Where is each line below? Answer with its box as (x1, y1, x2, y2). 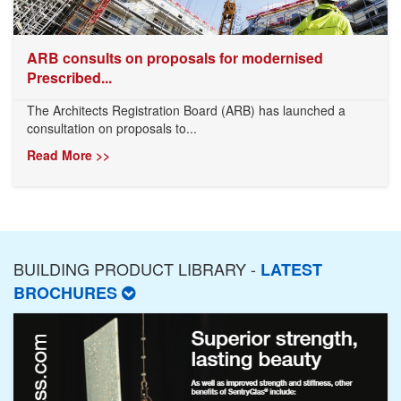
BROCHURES (13, 281, 122, 305)
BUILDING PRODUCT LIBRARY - (13, 257, 260, 281)
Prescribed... (27, 67, 112, 89)
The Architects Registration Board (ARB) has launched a (27, 101, 346, 120)
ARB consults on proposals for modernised (27, 47, 323, 69)
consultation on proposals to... (27, 119, 197, 138)
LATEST (260, 258, 322, 282)
